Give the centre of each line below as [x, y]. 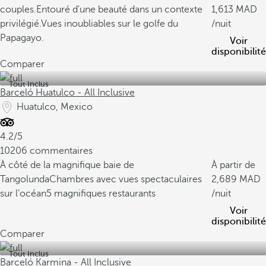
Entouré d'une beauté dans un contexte [119, 9]
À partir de [233, 165]
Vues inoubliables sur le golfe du [110, 24]
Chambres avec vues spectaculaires [126, 179]
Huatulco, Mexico [55, 107]
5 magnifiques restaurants [101, 194]
